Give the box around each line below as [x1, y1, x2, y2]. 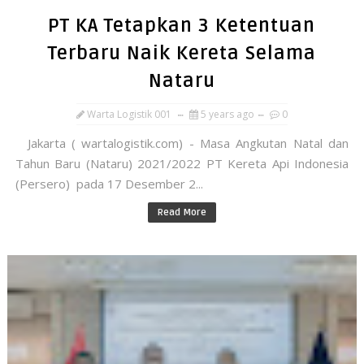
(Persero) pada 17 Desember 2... [15, 175, 203, 192]
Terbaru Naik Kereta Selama [47, 42, 316, 65]
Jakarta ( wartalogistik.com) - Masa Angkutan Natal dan [15, 135, 349, 151]
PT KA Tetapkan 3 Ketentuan [48, 15, 316, 37]
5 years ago [200, 107, 254, 121]
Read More [157, 206, 206, 219]
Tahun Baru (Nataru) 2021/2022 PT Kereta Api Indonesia [15, 155, 349, 171]
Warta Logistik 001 [86, 107, 171, 121]
